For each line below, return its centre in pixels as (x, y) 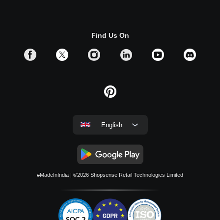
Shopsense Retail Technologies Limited (137, 175)
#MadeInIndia (53, 175)
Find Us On (110, 36)
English (112, 125)
